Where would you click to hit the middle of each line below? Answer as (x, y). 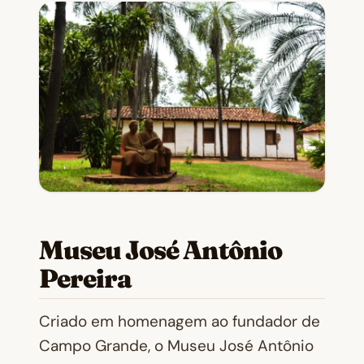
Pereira (86, 279)
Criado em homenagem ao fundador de (180, 322)
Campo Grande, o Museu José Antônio (176, 346)
